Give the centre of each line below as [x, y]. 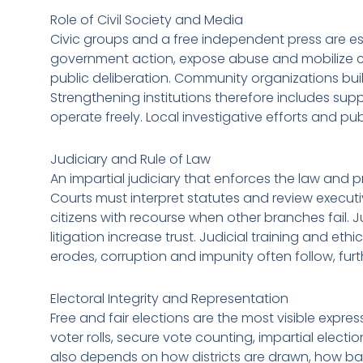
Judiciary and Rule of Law [130, 159]
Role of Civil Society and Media [147, 19]
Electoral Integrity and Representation [169, 298]
